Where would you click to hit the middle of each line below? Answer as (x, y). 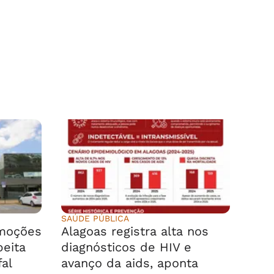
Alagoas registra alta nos (135, 231)
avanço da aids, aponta (130, 263)
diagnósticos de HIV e (126, 247)
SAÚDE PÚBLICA (95, 218)
